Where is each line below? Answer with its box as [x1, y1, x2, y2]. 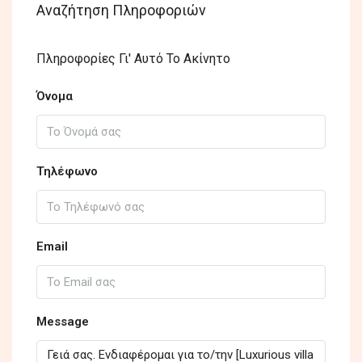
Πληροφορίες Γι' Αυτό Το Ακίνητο [36, 50, 230, 66]
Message [36, 314, 89, 329]
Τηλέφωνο [36, 163, 98, 179]
